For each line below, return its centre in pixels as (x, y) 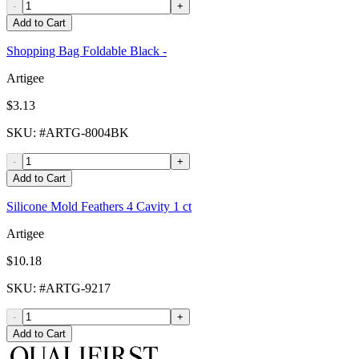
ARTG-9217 (78, 288)
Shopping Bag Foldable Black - (87, 51)
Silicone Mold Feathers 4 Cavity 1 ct (99, 207)
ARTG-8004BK (87, 133)
